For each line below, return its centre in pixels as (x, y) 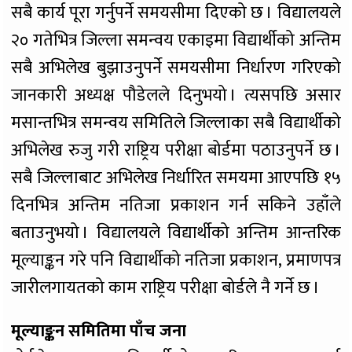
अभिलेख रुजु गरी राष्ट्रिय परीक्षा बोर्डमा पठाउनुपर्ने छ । (176, 151)
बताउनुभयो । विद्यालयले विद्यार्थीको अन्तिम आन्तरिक (176, 233)
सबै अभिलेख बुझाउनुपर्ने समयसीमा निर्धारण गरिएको (176, 68)
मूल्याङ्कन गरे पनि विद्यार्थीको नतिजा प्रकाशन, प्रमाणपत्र (176, 261)
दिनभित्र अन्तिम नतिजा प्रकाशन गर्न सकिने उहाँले (176, 206)
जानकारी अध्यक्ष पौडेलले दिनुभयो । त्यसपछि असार (176, 96)
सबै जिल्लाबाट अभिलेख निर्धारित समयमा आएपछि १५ (176, 178)
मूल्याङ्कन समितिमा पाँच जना (99, 332)
